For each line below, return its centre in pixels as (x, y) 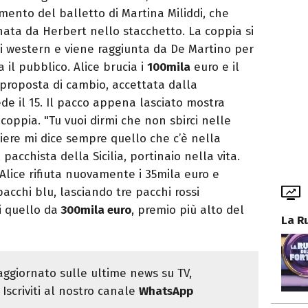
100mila (169, 67)
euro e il (215, 67)
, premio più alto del (188, 210)
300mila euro (95, 210)
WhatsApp (166, 291)
